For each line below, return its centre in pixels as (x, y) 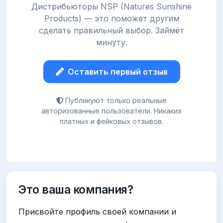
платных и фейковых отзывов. (111, 121)
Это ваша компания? (76, 189)
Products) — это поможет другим (111, 18)
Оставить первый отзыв (117, 71)
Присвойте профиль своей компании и (97, 211)
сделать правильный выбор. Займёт (111, 30)
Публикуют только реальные (116, 100)
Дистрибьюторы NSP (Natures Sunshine (111, 6)
